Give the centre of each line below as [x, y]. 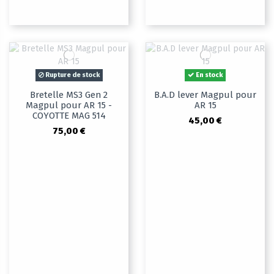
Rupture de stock [72, 75]
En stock [209, 75]
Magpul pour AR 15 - [69, 106]
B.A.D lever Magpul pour [205, 95]
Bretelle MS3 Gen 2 [69, 95]
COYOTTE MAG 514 [69, 116]
